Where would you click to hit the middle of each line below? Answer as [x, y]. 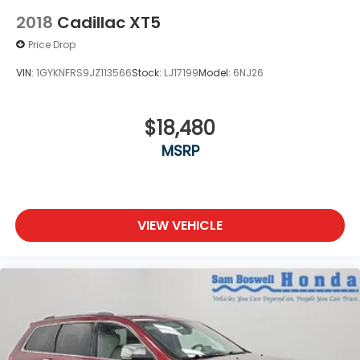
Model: [216, 72]
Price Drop [52, 44]
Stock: [148, 72]
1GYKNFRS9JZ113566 [84, 72]
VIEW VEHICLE [180, 225]
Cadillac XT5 [109, 23]
